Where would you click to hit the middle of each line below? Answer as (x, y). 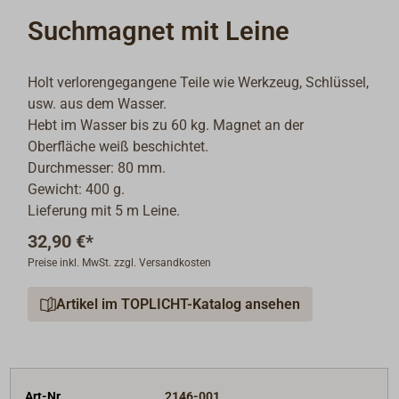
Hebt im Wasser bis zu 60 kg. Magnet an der (166, 126)
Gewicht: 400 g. (77, 190)
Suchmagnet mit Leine (159, 32)
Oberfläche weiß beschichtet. (118, 147)
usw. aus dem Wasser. (98, 104)
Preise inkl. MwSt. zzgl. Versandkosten (120, 263)
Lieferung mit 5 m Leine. (104, 211)
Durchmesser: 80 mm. (97, 168)
